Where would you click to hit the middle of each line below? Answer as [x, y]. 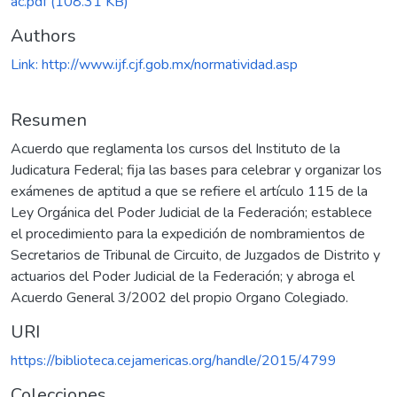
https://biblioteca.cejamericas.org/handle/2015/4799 [174, 360]
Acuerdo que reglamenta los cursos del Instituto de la [175, 148]
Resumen [49, 120]
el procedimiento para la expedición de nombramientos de [188, 234]
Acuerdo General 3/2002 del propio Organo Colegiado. [179, 297]
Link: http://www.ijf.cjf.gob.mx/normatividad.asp [154, 64]
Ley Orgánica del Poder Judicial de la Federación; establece [191, 212]
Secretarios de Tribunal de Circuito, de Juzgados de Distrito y [195, 255]
